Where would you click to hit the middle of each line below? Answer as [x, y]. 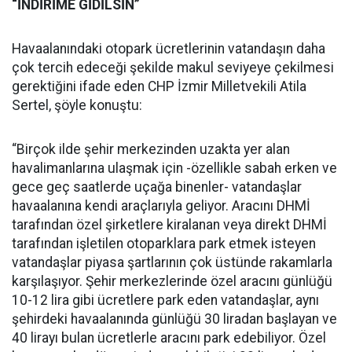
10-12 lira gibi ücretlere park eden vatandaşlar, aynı [165, 300]
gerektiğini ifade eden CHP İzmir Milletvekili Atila [159, 86]
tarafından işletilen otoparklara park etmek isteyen [164, 244]
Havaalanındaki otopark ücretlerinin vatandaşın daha [169, 49]
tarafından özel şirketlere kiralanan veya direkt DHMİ [169, 225]
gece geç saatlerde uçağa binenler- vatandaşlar [157, 187]
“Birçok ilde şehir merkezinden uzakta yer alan [151, 149]
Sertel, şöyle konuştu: [77, 105]
